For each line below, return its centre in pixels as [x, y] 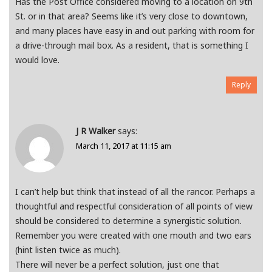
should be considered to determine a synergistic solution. [128, 221]
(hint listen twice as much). [68, 250]
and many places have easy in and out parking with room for [135, 31]
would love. [37, 60]
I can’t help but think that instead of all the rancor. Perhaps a [135, 192]
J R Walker [96, 131]
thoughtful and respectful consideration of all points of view [134, 206]
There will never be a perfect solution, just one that [117, 265]
